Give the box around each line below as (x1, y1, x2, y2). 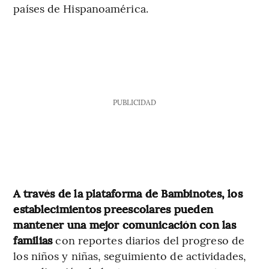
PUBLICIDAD (112, 97, 156, 107)
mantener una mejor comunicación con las (13, 217, 236, 232)
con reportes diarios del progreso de (52, 232, 245, 248)
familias (13, 232, 53, 248)
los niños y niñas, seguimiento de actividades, (13, 248, 246, 264)
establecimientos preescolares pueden (13, 201, 214, 217)
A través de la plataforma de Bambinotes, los (13, 186, 243, 201)
